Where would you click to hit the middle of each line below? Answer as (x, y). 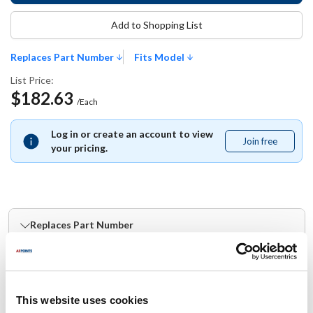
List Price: (32, 80)
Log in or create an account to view (132, 134)
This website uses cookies (82, 300)
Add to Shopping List (156, 25)
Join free (260, 141)
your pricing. (79, 148)
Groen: (38, 261)
